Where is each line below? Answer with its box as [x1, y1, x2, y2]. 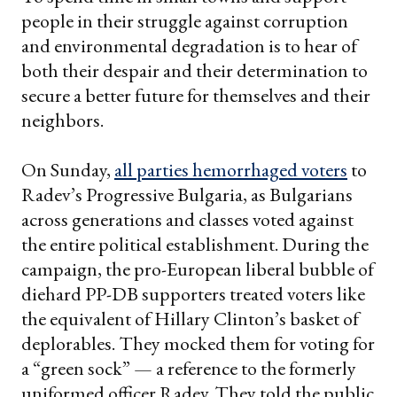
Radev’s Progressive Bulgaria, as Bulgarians [21, 182, 353, 208]
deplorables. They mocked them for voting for [21, 331, 375, 357]
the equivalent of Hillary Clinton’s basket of [21, 306, 359, 332]
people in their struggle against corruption [21, 8, 348, 35]
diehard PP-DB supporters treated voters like [21, 281, 365, 307]
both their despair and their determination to [21, 58, 368, 84]
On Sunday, [21, 157, 114, 183]
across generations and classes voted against [21, 206, 354, 233]
